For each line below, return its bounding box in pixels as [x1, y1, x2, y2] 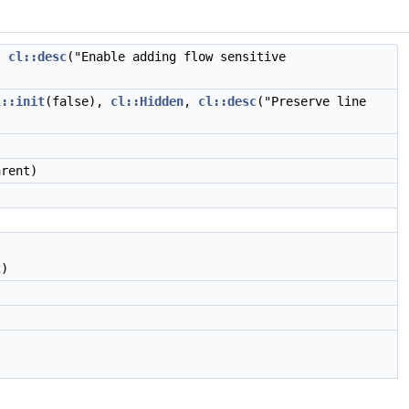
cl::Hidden [110, 94, 184, 109]
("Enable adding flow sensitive [67, 49, 286, 64]
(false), [45, 94, 110, 109]
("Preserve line [257, 94, 366, 109]
